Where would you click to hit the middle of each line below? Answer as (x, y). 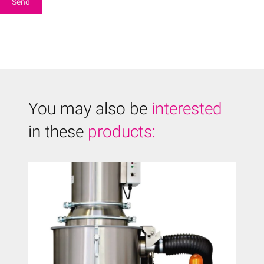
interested (187, 109)
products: (122, 132)
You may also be (90, 109)
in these (58, 132)
